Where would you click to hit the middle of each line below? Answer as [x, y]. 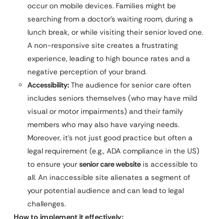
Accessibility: [48, 85]
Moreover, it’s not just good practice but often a [110, 138]
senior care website [110, 164]
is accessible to [169, 164]
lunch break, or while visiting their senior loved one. [115, 32]
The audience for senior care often [130, 85]
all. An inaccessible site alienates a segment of [109, 177]
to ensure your [53, 164]
